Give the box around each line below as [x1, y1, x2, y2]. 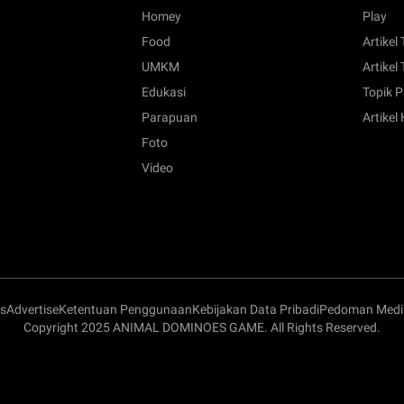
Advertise [6, 302, 59, 317]
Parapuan [141, 110, 197, 125]
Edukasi [141, 85, 186, 100]
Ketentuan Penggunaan [59, 302, 192, 317]
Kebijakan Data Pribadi [192, 302, 319, 317]
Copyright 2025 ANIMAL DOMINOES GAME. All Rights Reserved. [23, 320, 381, 335]
